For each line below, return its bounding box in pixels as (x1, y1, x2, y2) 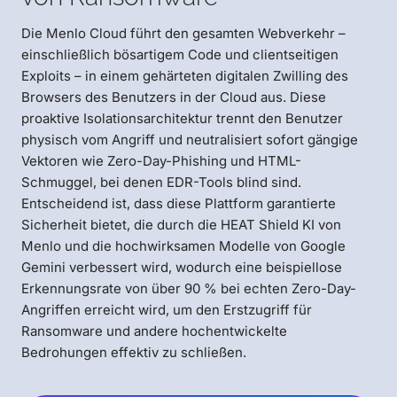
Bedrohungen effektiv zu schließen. (21, 344, 246, 362)
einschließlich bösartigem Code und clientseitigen (21, 46, 339, 64)
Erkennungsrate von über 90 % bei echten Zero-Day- (21, 280, 356, 298)
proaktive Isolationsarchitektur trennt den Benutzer (21, 110, 343, 128)
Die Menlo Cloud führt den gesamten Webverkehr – (21, 25, 346, 43)
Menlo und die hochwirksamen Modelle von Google (21, 237, 346, 255)
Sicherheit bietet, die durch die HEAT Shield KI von (21, 216, 341, 234)
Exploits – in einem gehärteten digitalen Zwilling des (21, 67, 348, 85)
